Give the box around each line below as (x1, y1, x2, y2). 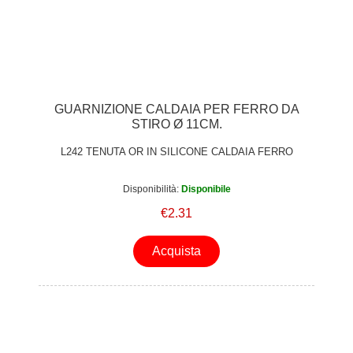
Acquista (152, 244, 201, 258)
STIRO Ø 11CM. (131, 117, 222, 132)
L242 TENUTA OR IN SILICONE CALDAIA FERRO (60, 145, 293, 158)
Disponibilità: (122, 183, 179, 195)
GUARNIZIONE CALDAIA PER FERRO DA (54, 102, 299, 117)
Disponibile (180, 183, 231, 195)
